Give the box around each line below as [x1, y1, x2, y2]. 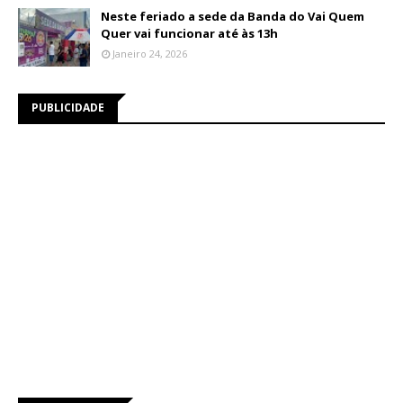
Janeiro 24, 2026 [112, 46, 187, 60]
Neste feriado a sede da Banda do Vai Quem [101, 7, 364, 24]
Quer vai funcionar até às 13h [101, 24, 278, 41]
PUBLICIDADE [31, 99, 104, 115]
